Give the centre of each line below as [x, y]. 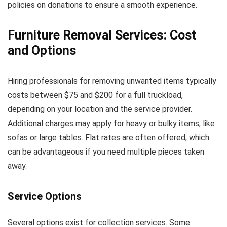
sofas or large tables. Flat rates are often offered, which [108, 138]
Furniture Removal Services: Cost [102, 35]
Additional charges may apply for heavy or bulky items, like [111, 123]
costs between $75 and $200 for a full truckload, [95, 95]
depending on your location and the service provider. [100, 109]
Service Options [45, 196]
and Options [42, 50]
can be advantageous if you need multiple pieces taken [106, 152]
